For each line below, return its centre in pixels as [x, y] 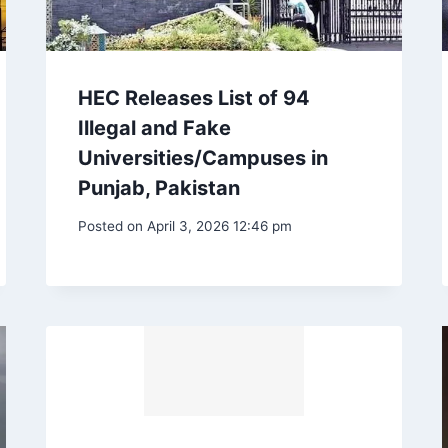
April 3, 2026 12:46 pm [219, 226]
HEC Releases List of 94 [194, 97]
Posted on [111, 226]
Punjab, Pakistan [159, 187]
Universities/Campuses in [203, 157]
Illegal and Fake [155, 127]
